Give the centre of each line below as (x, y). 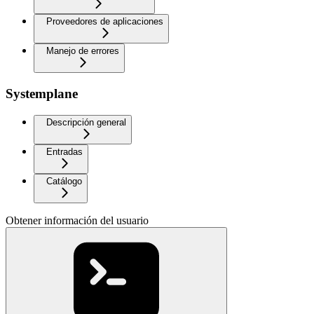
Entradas (64, 151)
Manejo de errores (83, 51)
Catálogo (64, 181)
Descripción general (86, 122)
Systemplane (42, 93)
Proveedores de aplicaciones (105, 22)
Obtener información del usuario (77, 220)
